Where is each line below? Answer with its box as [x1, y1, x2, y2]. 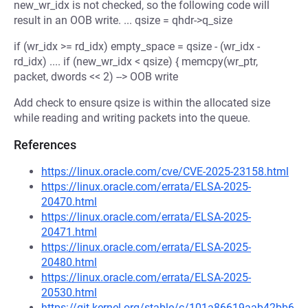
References [14, 137, 76, 152]
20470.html [41, 195, 97, 208]
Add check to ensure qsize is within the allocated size [14, 96, 270, 109]
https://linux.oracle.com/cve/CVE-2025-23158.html [41, 165, 289, 178]
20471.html [41, 225, 97, 239]
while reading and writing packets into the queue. [14, 111, 250, 124]
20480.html [41, 256, 97, 269]
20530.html [41, 286, 97, 299]
